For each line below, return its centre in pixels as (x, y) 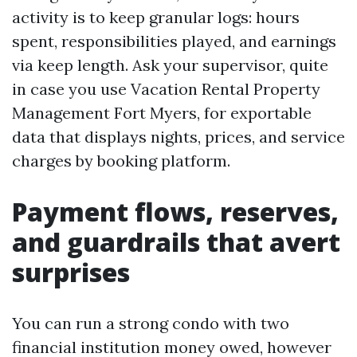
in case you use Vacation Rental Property (166, 89)
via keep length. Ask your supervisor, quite (170, 65)
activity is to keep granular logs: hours (156, 17)
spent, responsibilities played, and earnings (174, 41)
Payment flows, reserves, (175, 212)
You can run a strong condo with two (151, 323)
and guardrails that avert (176, 242)
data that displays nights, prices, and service (178, 137)
